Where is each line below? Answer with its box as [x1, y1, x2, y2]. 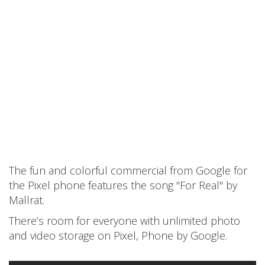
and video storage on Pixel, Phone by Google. [9, 228, 227, 243]
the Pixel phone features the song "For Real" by [9, 178, 237, 192]
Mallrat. [9, 193, 44, 207]
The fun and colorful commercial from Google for [9, 163, 247, 177]
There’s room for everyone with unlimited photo [9, 214, 240, 228]
